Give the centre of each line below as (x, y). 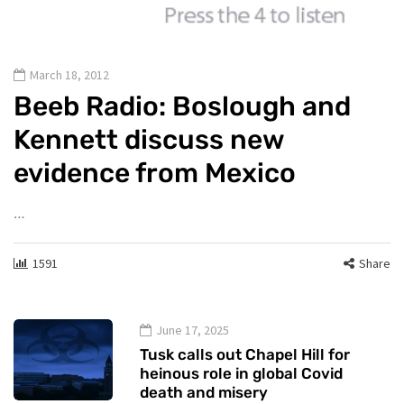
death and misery (204, 393)
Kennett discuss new (149, 140)
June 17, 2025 (193, 331)
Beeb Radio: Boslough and (182, 107)
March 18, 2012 (69, 75)
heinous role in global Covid (241, 374)
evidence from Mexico (155, 174)
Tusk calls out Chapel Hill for (245, 355)
